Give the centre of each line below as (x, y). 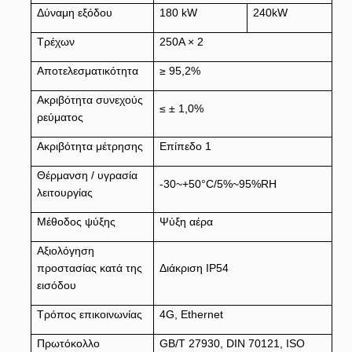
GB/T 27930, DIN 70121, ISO (232, 343)
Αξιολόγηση (65, 251)
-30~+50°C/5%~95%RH (218, 184)
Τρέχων (55, 42)
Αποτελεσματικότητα (87, 71)
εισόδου (56, 285)
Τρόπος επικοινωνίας (89, 314)
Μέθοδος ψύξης (76, 222)
